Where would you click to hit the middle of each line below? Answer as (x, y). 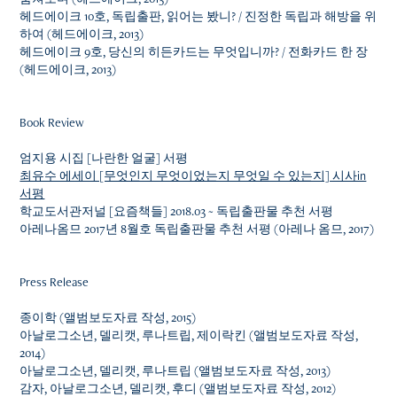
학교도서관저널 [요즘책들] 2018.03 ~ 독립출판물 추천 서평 (177, 211)
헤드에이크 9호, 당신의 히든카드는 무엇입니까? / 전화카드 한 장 (194, 51)
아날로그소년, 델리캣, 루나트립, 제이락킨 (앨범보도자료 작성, (189, 335)
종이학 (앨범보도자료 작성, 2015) (108, 317)
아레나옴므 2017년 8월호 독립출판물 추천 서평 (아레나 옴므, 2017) (197, 229)
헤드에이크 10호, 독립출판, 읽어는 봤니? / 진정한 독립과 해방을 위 (198, 16)
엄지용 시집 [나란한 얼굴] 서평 (104, 158)
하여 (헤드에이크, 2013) (82, 34)
